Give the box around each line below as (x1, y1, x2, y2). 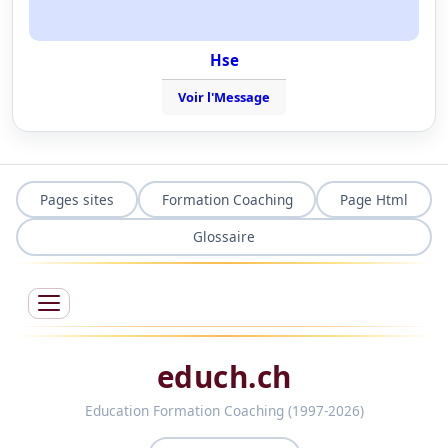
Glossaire (193, 227, 255, 247)
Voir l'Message (178, 88, 270, 106)
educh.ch (156, 355, 292, 397)
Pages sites (39, 189, 114, 209)
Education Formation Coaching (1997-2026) (84, 400, 364, 420)
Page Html (340, 189, 409, 209)
